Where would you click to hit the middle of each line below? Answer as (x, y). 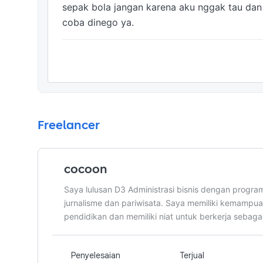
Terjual (192, 255)
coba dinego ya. (100, 22)
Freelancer (69, 125)
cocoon (86, 169)
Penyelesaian (96, 255)
